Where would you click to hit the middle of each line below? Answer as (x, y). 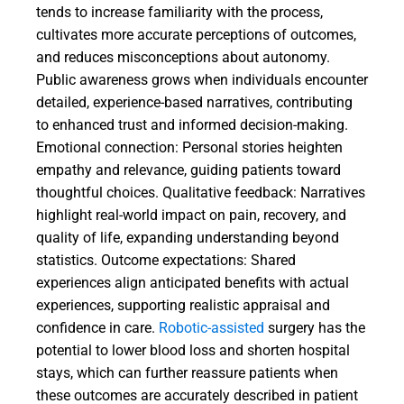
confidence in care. (97, 328)
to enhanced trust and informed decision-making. (192, 125)
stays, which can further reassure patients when (187, 373)
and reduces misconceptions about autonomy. (183, 57)
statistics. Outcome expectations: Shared (166, 260)
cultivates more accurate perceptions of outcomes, (196, 35)
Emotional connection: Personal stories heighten (189, 147)
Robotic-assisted (211, 328)
